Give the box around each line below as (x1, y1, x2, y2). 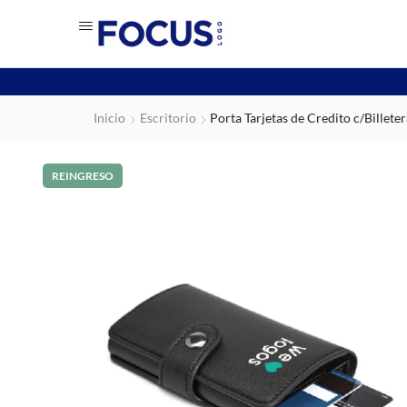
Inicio (94, 110, 125, 125)
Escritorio (140, 110, 196, 125)
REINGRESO (52, 169, 114, 183)
